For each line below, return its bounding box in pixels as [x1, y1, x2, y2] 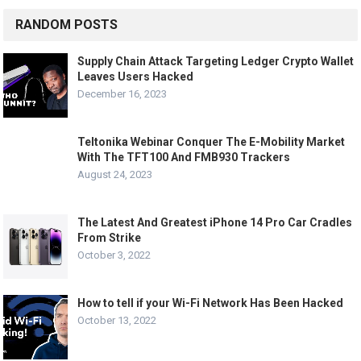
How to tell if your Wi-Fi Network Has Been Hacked [77, 297, 344, 310]
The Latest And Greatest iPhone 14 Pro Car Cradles [77, 216, 353, 230]
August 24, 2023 [77, 168, 153, 181]
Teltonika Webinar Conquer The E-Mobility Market [77, 135, 346, 149]
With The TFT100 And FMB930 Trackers [77, 151, 291, 164]
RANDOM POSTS [15, 17, 118, 33]
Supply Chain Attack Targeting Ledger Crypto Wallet [77, 55, 355, 68]
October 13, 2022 [77, 314, 157, 327]
